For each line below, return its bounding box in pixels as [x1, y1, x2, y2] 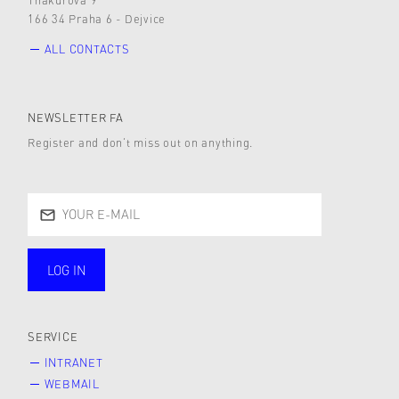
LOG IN [46, 261, 86, 278]
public [56, 279, 95, 296]
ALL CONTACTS [44, 42, 130, 57]
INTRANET [44, 355, 103, 370]
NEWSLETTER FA [28, 110, 124, 125]
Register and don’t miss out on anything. [28, 134, 253, 150]
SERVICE [28, 330, 78, 345]
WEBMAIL [44, 377, 100, 392]
